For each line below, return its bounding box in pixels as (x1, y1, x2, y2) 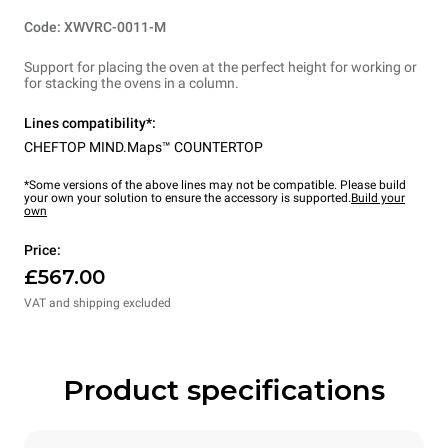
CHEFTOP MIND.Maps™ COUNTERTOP (24, 138, 263, 155)
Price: (24, 241, 61, 258)
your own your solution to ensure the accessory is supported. (24, 190, 351, 205)
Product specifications (63, 372, 385, 407)
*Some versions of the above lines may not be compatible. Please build (24, 177, 406, 192)
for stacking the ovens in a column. (24, 74, 239, 91)
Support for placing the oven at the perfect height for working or (24, 58, 417, 75)
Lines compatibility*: (24, 114, 156, 131)
